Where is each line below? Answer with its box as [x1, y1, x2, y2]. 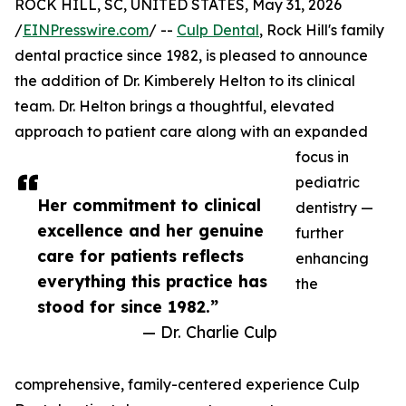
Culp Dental [177, 21, 259, 40]
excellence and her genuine [37, 220, 264, 241]
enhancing [295, 249, 369, 268]
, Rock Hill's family [259, 21, 384, 40]
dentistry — [295, 198, 373, 217]
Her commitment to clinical [37, 195, 261, 216]
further [295, 224, 343, 243]
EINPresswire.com [23, 21, 149, 40]
